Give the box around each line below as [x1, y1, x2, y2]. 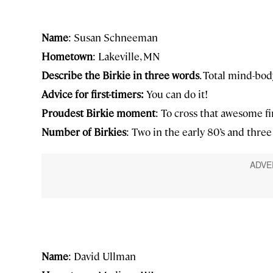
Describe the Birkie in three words [41, 68, 199, 82]
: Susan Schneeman [68, 30, 158, 44]
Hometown [41, 49, 93, 63]
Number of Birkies [41, 125, 126, 138]
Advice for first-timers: [41, 87, 144, 101]
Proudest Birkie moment [41, 106, 155, 119]
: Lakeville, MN [93, 49, 160, 63]
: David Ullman [68, 249, 136, 263]
